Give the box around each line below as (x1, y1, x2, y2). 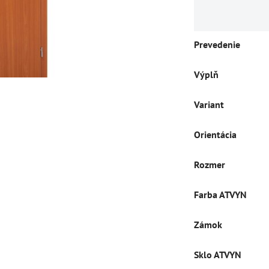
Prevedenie (194, 38, 240, 50)
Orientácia (194, 128, 237, 141)
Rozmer (194, 159, 225, 171)
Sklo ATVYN (194, 249, 241, 261)
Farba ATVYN (194, 189, 247, 201)
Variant (194, 98, 224, 110)
